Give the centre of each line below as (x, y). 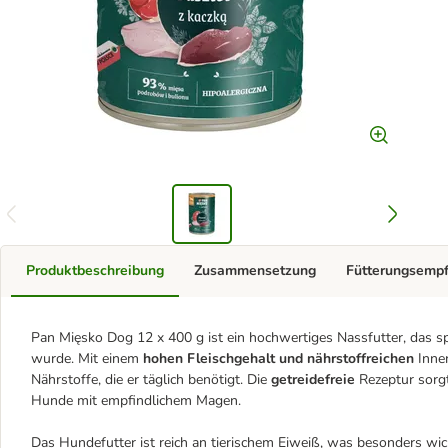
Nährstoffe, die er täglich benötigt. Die (151, 379)
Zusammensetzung (255, 270)
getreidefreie (313, 379)
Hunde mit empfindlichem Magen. (136, 400)
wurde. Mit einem (85, 358)
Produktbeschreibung (95, 270)
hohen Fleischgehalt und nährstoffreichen (278, 358)
